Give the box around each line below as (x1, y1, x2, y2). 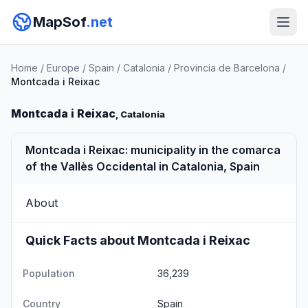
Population (23, 267, 75, 279)
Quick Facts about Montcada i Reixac (25, 233, 250, 247)
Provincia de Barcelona (174, 62, 280, 74)
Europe (47, 62, 80, 74)
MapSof (33, 14, 86, 30)
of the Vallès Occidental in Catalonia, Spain (25, 159, 260, 173)
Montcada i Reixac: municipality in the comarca (25, 143, 280, 157)
